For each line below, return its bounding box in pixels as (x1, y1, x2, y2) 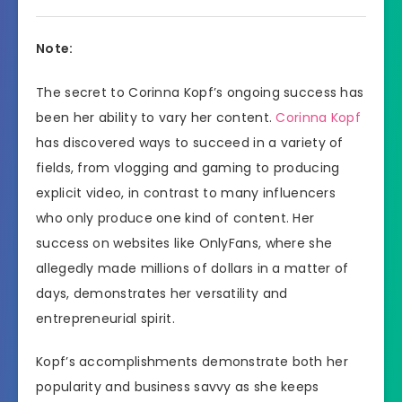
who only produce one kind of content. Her (36, 208, 315, 227)
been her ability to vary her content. (36, 108, 276, 127)
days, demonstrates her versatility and (36, 284, 288, 302)
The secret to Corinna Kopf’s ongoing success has (36, 83, 364, 101)
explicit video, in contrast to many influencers (36, 183, 336, 202)
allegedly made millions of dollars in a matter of (36, 258, 349, 277)
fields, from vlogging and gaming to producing (36, 158, 340, 177)
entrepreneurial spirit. (36, 309, 175, 328)
